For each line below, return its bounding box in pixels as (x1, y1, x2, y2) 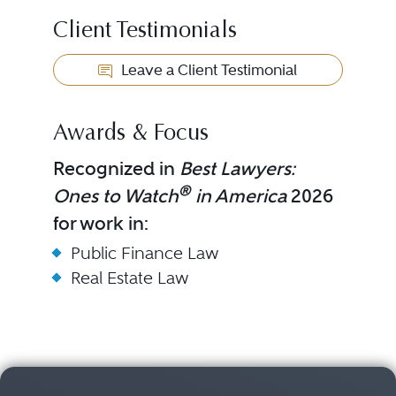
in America (190, 185, 286, 207)
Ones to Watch (52, 185, 179, 207)
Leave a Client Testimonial (118, 61, 298, 79)
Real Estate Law (70, 268, 189, 288)
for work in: (52, 212, 148, 234)
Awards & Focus (52, 123, 209, 146)
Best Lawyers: (179, 157, 295, 179)
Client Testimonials (52, 20, 237, 43)
